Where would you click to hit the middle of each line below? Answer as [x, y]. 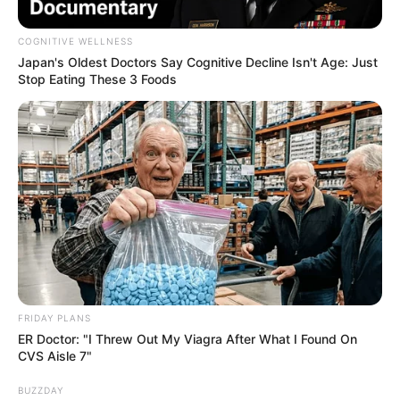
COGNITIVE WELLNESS [75, 41]
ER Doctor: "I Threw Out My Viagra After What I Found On [187, 339]
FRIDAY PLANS [54, 318]
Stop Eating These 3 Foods [97, 79]
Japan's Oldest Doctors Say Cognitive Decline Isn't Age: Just [198, 62]
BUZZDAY [41, 391]
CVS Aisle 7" [55, 356]
